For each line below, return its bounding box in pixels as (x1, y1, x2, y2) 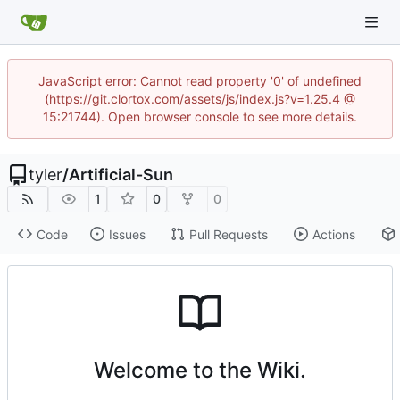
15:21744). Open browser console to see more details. (43, 109, 357, 124)
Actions (312, 226, 355, 242)
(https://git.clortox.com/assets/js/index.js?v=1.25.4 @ (45, 91, 355, 106)
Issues (108, 226, 146, 242)
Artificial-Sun (69, 165, 173, 184)
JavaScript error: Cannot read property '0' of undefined (38, 73, 362, 88)
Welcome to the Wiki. (94, 356, 306, 383)
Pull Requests (188, 226, 268, 242)
